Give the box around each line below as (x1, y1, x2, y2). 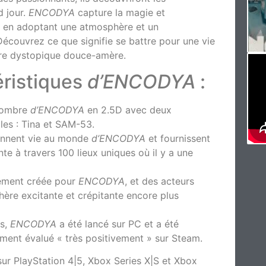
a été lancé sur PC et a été (56, 218, 179, 230)
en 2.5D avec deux (84, 104, 172, 116)
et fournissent (145, 132, 211, 145)
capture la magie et (75, 6, 166, 18)
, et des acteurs (125, 175, 195, 188)
